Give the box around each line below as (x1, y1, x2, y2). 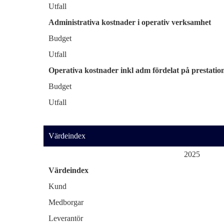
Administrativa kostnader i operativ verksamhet (48, 18, 211, 26)
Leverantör (48, 214, 83, 222)
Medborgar (48, 198, 83, 206)
